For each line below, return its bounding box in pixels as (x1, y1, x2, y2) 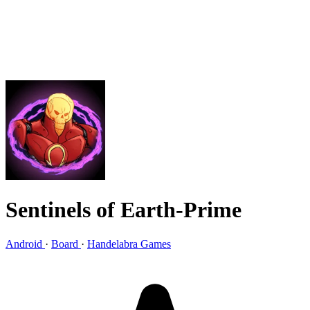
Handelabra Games (87, 237, 171, 250)
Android (6, 237, 45, 250)
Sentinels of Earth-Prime (6, 197, 241, 223)
